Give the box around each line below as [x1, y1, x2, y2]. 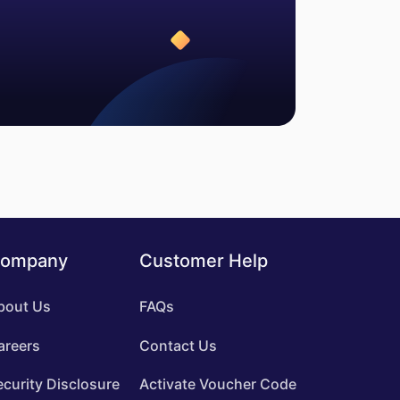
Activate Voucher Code [138, 374, 296, 393]
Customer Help [138, 250, 268, 272]
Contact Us [138, 336, 217, 354]
